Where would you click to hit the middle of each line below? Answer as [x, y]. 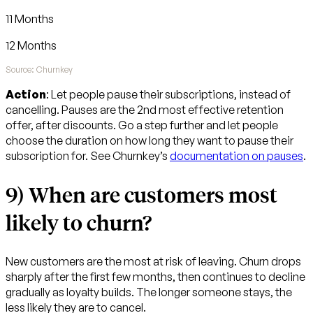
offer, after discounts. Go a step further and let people [142, 125]
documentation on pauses [236, 155]
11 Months [30, 19]
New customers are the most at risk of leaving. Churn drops [153, 262]
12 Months [31, 45]
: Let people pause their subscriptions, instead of [168, 94]
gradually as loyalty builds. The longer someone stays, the [149, 292]
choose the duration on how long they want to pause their [150, 140]
